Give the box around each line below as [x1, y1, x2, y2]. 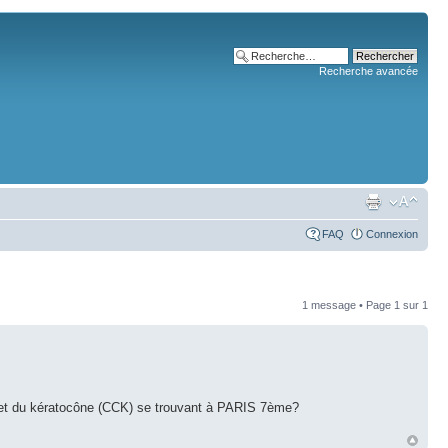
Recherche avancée [319, 65, 418, 77]
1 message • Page [302, 299, 394, 311]
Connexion [366, 228, 418, 240]
